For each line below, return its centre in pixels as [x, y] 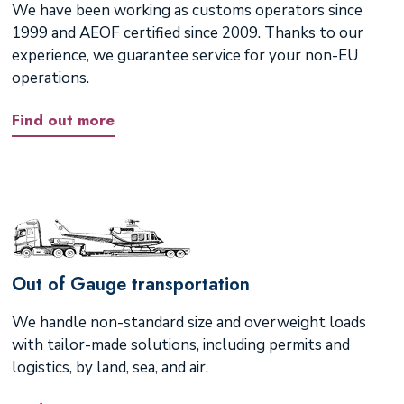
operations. [50, 78]
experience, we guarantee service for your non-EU [184, 56]
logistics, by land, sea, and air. [110, 368]
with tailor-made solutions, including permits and [180, 345]
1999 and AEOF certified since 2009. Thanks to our [187, 33]
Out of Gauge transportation [130, 285]
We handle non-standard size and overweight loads [188, 323]
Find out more [63, 119]
